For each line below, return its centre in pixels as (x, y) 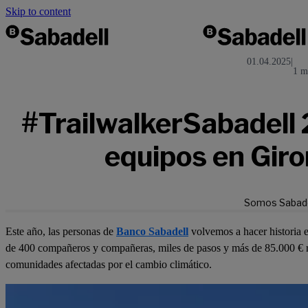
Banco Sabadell (152, 232)
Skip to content (38, 11)
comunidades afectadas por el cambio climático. (109, 265)
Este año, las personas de (61, 232)
